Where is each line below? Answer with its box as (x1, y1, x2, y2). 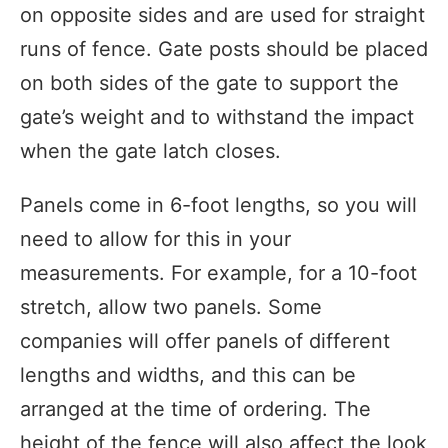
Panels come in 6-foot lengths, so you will (20, 192, 417, 217)
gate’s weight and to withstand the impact (20, 104, 414, 129)
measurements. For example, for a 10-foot (20, 260, 417, 285)
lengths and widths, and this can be (20, 362, 356, 387)
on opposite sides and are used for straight (20, 2, 425, 27)
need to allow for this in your (20, 226, 291, 251)
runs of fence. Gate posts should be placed (20, 36, 428, 61)
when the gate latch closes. (20, 138, 281, 163)
